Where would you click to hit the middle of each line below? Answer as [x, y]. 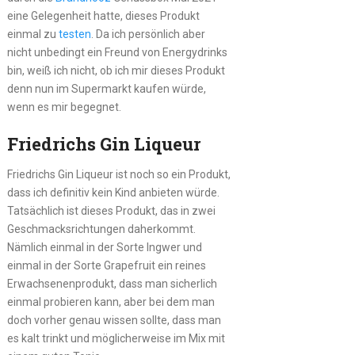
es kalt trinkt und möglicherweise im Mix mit [116, 338]
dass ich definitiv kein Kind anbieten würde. [113, 192]
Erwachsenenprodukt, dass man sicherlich [112, 283]
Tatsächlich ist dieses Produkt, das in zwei [111, 210]
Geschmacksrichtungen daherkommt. [101, 229]
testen [74, 34]
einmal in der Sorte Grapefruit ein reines [106, 265]
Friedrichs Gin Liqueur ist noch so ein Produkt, [118, 174]
